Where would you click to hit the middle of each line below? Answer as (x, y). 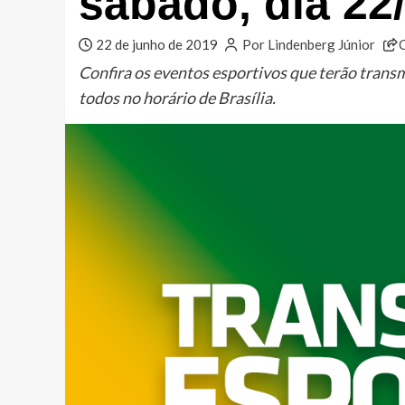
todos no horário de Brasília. (177, 98)
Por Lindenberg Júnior (308, 45)
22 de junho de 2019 (156, 45)
